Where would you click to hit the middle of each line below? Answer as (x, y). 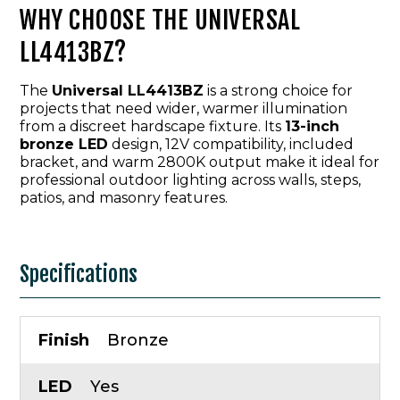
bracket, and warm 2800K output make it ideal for (200, 162)
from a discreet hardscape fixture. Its (152, 126)
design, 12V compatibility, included (231, 144)
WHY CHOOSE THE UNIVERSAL (160, 20)
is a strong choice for (278, 91)
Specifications (79, 274)
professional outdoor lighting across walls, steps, (190, 180)
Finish (64, 341)
